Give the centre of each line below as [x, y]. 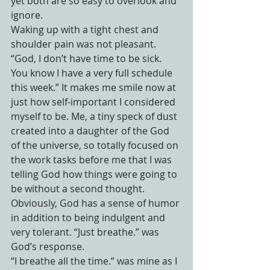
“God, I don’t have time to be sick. [87, 58]
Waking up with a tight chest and [86, 30]
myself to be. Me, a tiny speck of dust [95, 116]
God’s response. [48, 246]
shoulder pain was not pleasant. [85, 44]
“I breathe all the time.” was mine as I [95, 261]
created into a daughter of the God [91, 131]
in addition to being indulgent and [89, 218]
